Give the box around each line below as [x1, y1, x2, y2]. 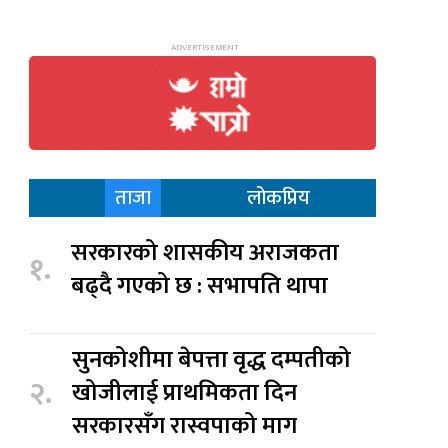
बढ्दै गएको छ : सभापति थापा [71, 266, 334, 307]
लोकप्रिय [246, 181, 310, 216]
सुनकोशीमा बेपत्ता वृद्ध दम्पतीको [72, 340, 352, 381]
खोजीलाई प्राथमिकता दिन [72, 373, 298, 414]
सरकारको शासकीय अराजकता [71, 233, 340, 274]
